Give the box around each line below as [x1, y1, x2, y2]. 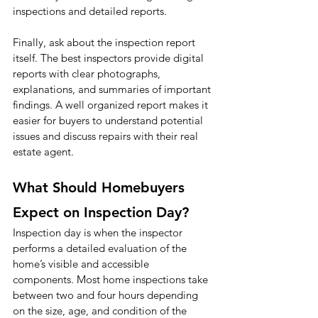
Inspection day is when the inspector [13, 226, 185, 240]
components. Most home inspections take [13, 273, 211, 287]
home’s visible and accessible [13, 257, 152, 271]
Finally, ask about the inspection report [13, 35, 198, 50]
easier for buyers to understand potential [13, 114, 206, 128]
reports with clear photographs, [13, 67, 163, 81]
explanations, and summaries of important [13, 82, 214, 97]
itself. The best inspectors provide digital [13, 51, 207, 65]
